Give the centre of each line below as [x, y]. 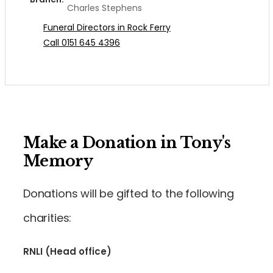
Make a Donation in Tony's [127, 143]
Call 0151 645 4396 [82, 42]
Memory [58, 161]
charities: [48, 218]
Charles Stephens [105, 8]
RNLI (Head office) [67, 251]
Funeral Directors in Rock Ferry [107, 27]
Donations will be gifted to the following [129, 193]
